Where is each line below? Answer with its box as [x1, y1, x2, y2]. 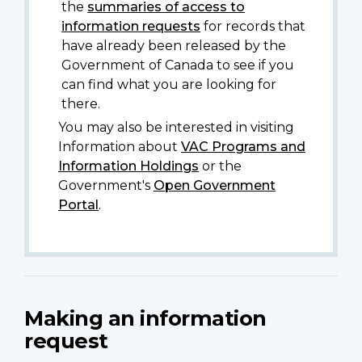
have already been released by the [61, 38, 287, 54]
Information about [58, 139, 181, 155]
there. [61, 96, 101, 112]
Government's [58, 178, 154, 194]
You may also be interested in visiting [58, 120, 294, 136]
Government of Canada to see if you [61, 57, 295, 74]
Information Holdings [58, 158, 199, 175]
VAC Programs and [181, 139, 305, 155]
